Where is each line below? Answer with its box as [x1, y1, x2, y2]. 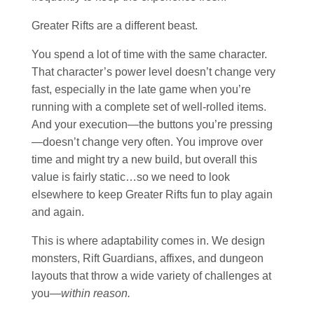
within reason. [61, 287, 130, 300]
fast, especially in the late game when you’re [32, 83, 251, 96]
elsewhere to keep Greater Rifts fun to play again [32, 189, 273, 201]
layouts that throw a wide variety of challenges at [32, 270, 271, 282]
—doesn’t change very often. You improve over [32, 136, 263, 149]
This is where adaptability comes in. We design [32, 235, 265, 247]
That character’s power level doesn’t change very [32, 66, 275, 78]
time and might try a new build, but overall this [32, 153, 257, 166]
